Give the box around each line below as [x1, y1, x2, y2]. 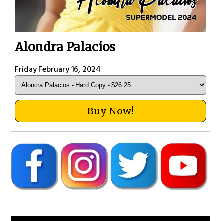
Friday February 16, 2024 [15, 63, 101, 76]
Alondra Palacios [15, 39, 116, 55]
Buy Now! [87, 105, 134, 117]
